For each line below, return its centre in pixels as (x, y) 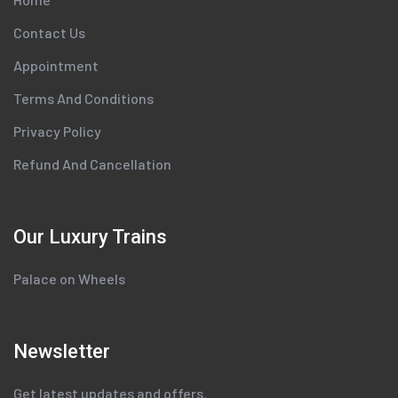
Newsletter (62, 352)
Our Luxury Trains (90, 237)
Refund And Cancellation (92, 164)
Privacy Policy (57, 131)
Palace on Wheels (69, 279)
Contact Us (49, 33)
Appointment (56, 66)
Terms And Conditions (84, 99)
